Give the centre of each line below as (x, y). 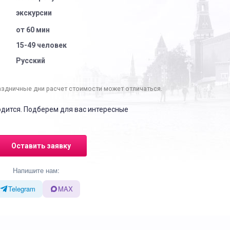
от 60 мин (33, 30)
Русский (30, 61)
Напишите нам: (36, 170)
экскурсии (34, 13)
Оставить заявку (41, 146)
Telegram (22, 189)
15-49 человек (41, 45)
